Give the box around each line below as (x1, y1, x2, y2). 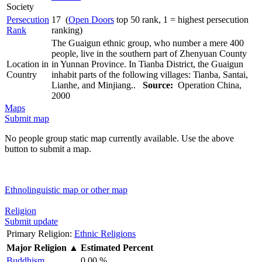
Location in (6, 58, 49, 69)
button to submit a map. (5, 143, 91, 154)
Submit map (5, 113, 49, 123)
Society (6, 1, 34, 12)
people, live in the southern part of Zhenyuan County (51, 48, 247, 58)
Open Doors (68, 14, 114, 25)
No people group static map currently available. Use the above (5, 133, 234, 143)
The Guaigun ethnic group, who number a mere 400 (51, 37, 244, 48)
